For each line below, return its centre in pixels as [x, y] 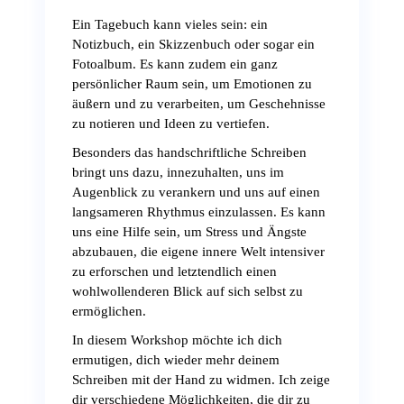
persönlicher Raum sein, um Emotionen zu [192, 84]
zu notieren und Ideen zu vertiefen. [171, 124]
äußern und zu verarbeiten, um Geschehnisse [199, 104]
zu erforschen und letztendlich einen [174, 271]
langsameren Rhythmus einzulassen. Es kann [199, 212]
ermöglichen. [109, 311]
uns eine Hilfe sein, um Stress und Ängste [189, 232]
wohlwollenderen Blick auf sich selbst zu [188, 291]
